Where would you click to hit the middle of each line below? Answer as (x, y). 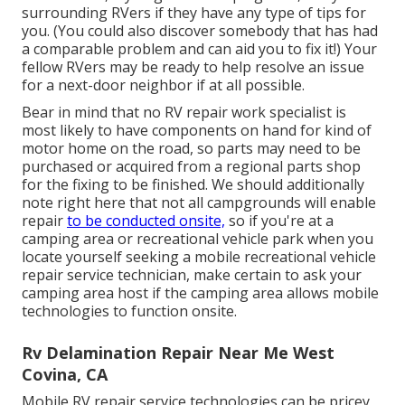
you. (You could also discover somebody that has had (200, 31)
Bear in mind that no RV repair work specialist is (184, 113)
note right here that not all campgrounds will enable (199, 203)
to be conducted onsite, (146, 221)
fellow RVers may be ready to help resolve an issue (193, 67)
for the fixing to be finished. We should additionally (193, 185)
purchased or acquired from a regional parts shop (191, 167)
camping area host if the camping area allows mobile (200, 293)
